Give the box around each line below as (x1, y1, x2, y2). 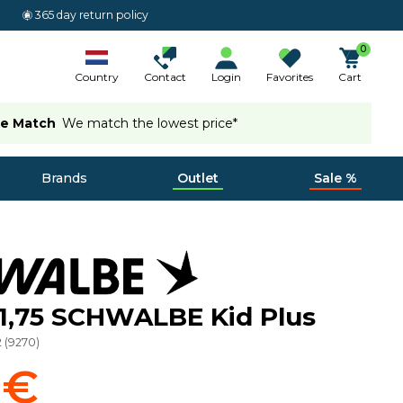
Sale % (313, 170, 357, 186)
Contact (144, 69, 186, 84)
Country (75, 69, 119, 84)
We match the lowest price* (62, 114, 238, 131)
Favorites (266, 69, 313, 84)
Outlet (177, 170, 219, 186)
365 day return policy (35, 8, 149, 22)
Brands (40, 170, 87, 186)
